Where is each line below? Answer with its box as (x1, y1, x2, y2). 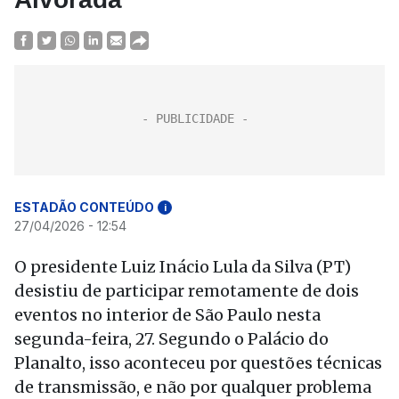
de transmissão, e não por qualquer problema (14, 377, 371, 397)
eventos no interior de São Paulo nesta (14, 305, 321, 325)
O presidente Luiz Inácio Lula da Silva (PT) (14, 256, 351, 277)
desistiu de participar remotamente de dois (14, 281, 359, 301)
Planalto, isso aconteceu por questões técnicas (14, 353, 382, 373)
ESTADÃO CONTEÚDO (14, 199, 154, 215)
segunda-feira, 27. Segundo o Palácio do (14, 329, 329, 349)
